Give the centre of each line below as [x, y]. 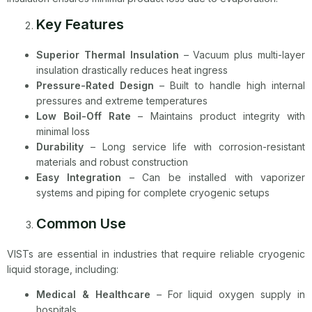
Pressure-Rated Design [95, 85]
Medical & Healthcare [93, 294]
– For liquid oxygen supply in [227, 294]
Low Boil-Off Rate [84, 116]
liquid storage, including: [63, 269]
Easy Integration [79, 177]
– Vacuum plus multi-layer [242, 54]
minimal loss [63, 131]
